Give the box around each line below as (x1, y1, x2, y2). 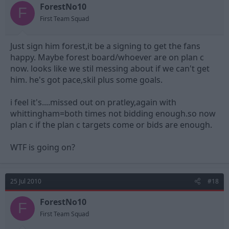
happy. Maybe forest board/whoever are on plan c (10, 51, 204, 63)
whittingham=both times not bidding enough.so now (10, 107, 216, 119)
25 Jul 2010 (10, 176, 41, 186)
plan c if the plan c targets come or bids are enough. (10, 119, 212, 130)
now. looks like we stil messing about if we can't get (10, 62, 210, 74)
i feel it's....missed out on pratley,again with (10, 96, 176, 108)
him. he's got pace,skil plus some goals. (10, 74, 163, 85)
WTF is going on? (10, 141, 75, 153)
